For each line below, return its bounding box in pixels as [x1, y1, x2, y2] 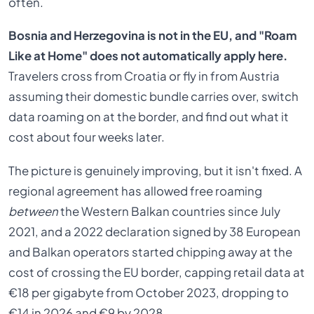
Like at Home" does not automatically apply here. [8, 48, 288, 64]
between [8, 203, 59, 219]
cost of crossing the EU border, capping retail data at [8, 264, 306, 280]
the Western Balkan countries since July [58, 203, 281, 219]
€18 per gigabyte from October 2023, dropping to [8, 285, 289, 300]
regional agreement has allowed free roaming [8, 183, 263, 198]
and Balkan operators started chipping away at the [8, 244, 293, 259]
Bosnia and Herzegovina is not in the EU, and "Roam [8, 28, 298, 43]
